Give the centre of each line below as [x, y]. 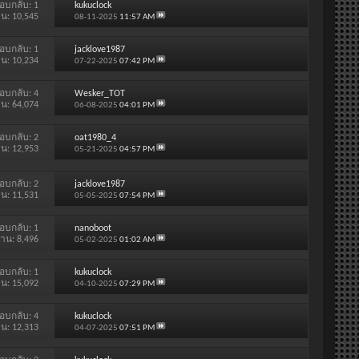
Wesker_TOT [99, 93]
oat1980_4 [95, 137]
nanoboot [93, 228]
